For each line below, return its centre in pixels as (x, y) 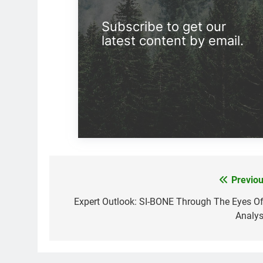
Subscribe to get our (163, 26)
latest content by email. (172, 40)
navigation (93, 204)
